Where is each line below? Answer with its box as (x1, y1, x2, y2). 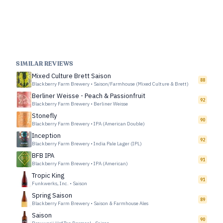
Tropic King (32, 171, 64, 180)
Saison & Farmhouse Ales (94, 200, 148, 207)
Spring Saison (32, 191, 72, 200)
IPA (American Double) (94, 120, 145, 127)
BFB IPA (32, 151, 54, 160)
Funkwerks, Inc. (32, 180, 69, 187)
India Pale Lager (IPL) (94, 140, 142, 147)
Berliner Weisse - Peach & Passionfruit (32, 92, 145, 100)
